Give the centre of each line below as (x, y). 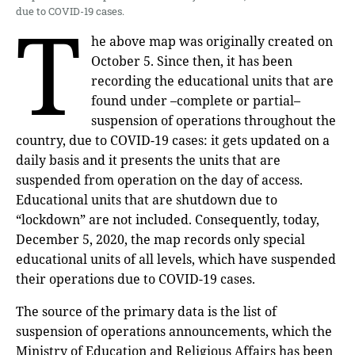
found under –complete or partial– (196, 100)
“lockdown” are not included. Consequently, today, (168, 219)
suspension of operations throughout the (214, 120)
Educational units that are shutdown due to (147, 199)
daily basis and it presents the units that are (148, 160)
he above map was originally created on (212, 41)
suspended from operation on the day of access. (159, 179)
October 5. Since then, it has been (192, 61)
